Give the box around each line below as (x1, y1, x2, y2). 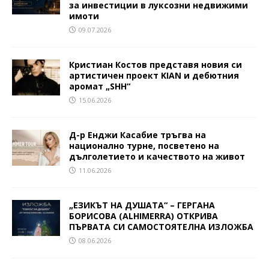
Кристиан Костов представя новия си (69, 59, 242, 70)
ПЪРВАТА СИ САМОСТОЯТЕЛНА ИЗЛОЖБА (69, 221, 253, 232)
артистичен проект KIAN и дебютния (69, 70, 239, 81)
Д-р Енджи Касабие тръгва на (69, 129, 206, 141)
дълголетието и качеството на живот (69, 151, 245, 162)
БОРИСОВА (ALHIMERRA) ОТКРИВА (69, 210, 218, 222)
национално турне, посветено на (69, 140, 219, 151)
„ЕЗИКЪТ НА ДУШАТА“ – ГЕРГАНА (69, 199, 215, 211)
